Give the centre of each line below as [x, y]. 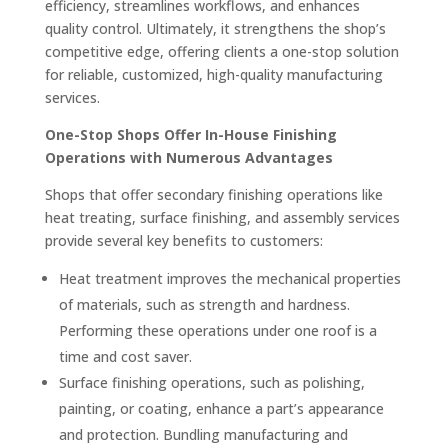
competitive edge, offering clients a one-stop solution [221, 51]
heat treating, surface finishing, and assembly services [222, 217]
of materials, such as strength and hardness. [204, 304]
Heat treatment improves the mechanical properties [229, 278]
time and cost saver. [125, 356]
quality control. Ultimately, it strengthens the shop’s [215, 28]
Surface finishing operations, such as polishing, [211, 382]
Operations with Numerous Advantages [188, 157]
